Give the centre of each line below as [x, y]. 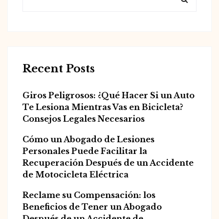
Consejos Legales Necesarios [84, 119]
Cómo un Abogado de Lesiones [88, 140]
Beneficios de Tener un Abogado [92, 207]
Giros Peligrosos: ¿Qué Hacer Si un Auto [109, 96]
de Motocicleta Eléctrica [76, 175]
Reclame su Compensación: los [89, 195]
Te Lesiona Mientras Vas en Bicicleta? [103, 107]
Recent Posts [59, 69]
